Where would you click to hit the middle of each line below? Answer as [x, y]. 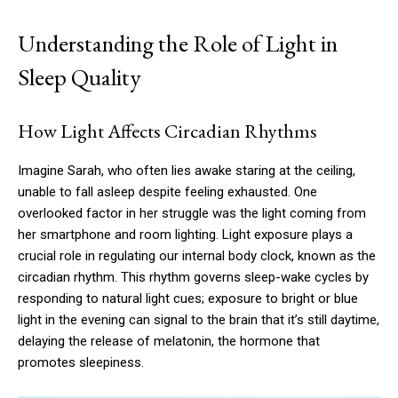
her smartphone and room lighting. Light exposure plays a [185, 235]
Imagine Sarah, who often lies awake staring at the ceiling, [187, 171]
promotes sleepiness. [81, 363]
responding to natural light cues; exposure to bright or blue [188, 299]
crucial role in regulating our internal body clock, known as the [197, 256]
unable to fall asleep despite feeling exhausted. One [167, 192]
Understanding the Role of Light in [178, 44]
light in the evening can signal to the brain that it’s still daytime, [199, 320]
